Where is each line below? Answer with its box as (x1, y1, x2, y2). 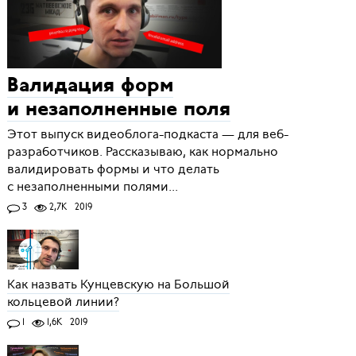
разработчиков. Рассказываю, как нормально (6, 143, 278, 161)
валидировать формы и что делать (6, 161, 219, 179)
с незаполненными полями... (6, 178, 178, 196)
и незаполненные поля (6, 99, 230, 122)
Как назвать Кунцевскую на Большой (6, 276, 230, 294)
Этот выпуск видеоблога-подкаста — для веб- (6, 126, 288, 144)
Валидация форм (6, 75, 173, 98)
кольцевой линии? (6, 293, 119, 311)
